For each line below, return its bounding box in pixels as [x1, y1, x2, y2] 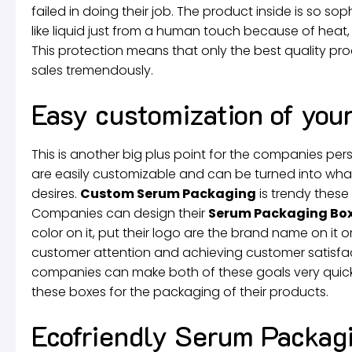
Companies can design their [31, 203, 208, 222]
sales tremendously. [31, 60, 153, 79]
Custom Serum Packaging [80, 184, 256, 203]
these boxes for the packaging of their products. [31, 282, 328, 301]
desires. [31, 184, 80, 203]
